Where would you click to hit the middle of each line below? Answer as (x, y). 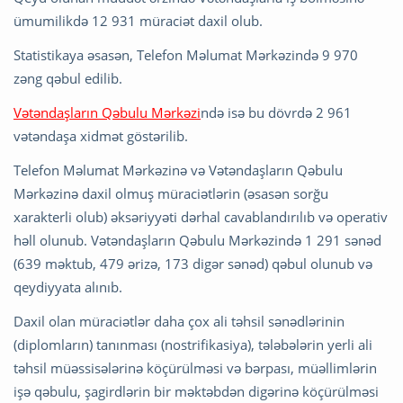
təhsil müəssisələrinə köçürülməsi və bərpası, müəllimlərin (195, 367)
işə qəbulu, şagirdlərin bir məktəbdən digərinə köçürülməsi (196, 391)
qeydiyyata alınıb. (68, 287)
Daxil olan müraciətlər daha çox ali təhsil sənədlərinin (179, 321)
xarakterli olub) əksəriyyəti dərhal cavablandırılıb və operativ (201, 216)
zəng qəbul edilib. (68, 78)
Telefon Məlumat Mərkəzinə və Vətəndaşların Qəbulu (178, 170)
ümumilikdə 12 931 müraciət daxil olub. (138, 20)
